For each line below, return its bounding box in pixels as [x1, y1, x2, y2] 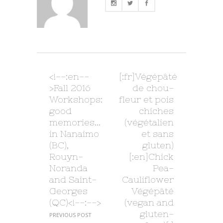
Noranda [49, 162, 88, 173]
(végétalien [124, 116, 174, 127]
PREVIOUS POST [49, 211, 92, 219]
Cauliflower [122, 174, 174, 185]
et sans [141, 128, 174, 139]
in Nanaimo [49, 128, 99, 139]
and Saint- [49, 174, 97, 185]
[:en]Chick [129, 151, 174, 162]
